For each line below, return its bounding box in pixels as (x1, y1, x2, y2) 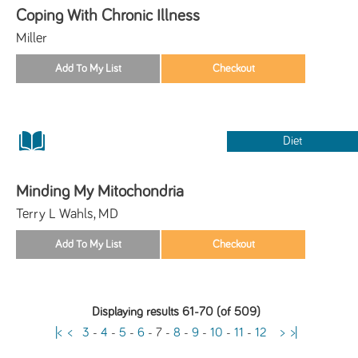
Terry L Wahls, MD (16, 206, 118, 221)
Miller (16, 30, 47, 46)
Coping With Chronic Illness (16, 6, 200, 24)
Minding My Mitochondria (16, 182, 184, 200)
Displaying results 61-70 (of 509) (91, 305, 261, 318)
